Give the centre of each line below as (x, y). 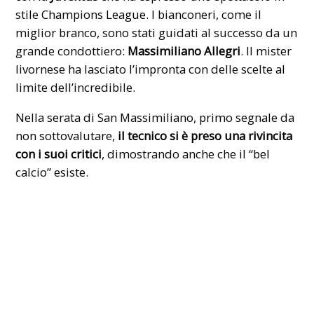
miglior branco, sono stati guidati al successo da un (157, 32)
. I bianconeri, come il (204, 14)
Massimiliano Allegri (184, 50)
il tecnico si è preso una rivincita (204, 135)
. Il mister (266, 50)
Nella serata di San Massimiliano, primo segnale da (155, 117)
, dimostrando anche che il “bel (186, 153)
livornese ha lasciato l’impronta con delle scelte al (151, 69)
